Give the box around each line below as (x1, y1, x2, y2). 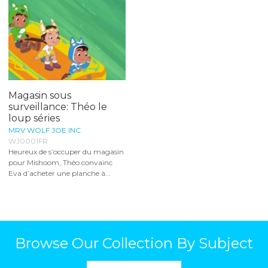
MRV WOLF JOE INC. (8, 125, 83, 135)
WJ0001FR (8, 136, 48, 145)
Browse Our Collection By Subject (15, 234, 253, 252)
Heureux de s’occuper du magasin (8, 147, 124, 156)
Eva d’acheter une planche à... (8, 168, 111, 178)
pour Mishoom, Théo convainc (8, 157, 112, 167)
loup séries (8, 112, 60, 124)
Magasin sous (8, 89, 71, 101)
